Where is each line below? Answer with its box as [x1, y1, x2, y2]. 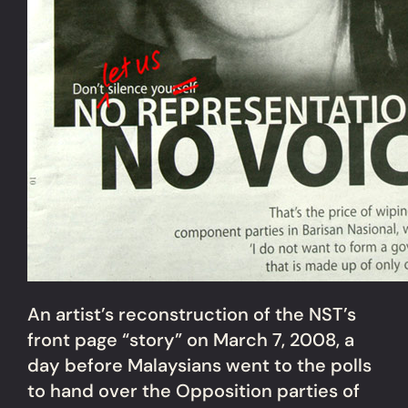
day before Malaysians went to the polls [27, 353, 372, 378]
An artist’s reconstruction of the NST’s [27, 302, 357, 327]
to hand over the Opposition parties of [27, 379, 361, 403]
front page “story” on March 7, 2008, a [27, 328, 355, 352]
